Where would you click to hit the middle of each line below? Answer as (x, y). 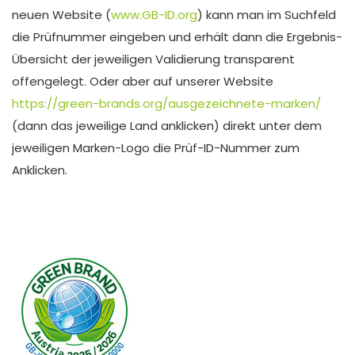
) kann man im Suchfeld (267, 14)
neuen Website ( (61, 14)
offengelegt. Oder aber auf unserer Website (143, 81)
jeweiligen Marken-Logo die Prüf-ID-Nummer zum (156, 147)
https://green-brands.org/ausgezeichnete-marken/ (166, 103)
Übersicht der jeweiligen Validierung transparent (153, 59)
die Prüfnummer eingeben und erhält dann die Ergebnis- (177, 36)
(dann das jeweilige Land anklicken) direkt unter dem (167, 125)
